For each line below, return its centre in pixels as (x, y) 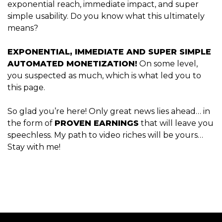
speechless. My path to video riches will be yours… (105, 135)
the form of (31, 123)
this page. (27, 87)
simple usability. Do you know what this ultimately (106, 16)
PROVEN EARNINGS (97, 123)
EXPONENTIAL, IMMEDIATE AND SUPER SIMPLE (109, 52)
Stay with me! (34, 147)
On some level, (167, 63)
